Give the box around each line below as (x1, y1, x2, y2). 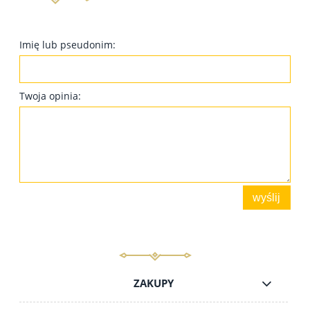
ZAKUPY (134, 275, 174, 291)
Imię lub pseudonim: (19, 38, 116, 52)
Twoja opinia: (19, 89, 81, 103)
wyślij (253, 190, 281, 203)
